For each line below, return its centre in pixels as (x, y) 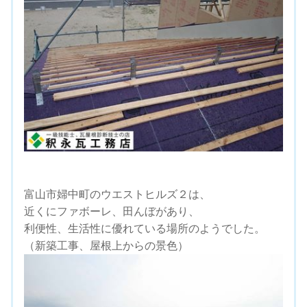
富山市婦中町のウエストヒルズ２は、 (117, 195)
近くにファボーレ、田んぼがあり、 (112, 212)
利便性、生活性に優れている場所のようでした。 (145, 229)
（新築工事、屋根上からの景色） (106, 246)
